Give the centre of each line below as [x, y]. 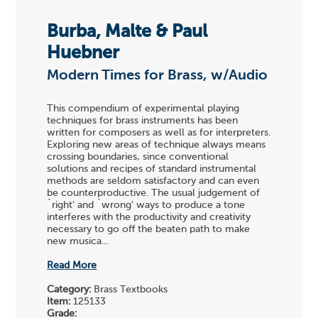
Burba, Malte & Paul [127, 32]
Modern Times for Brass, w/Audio [158, 76]
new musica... [78, 242]
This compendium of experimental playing [143, 109]
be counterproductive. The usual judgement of [154, 193]
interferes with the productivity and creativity [149, 218]
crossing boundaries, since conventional [138, 157]
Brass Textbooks [130, 290]
